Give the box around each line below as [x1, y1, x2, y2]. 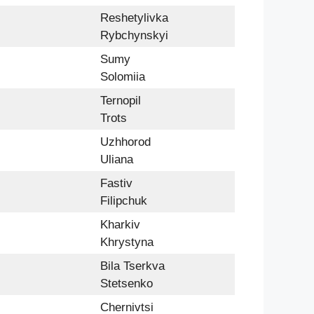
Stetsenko [100, 276, 153, 290]
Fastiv [100, 176, 132, 190]
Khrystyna [100, 235, 153, 249]
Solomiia [100, 69, 145, 83]
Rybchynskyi [100, 28, 168, 42]
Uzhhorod [100, 135, 151, 149]
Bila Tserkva [100, 259, 165, 273]
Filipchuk [100, 193, 147, 207]
